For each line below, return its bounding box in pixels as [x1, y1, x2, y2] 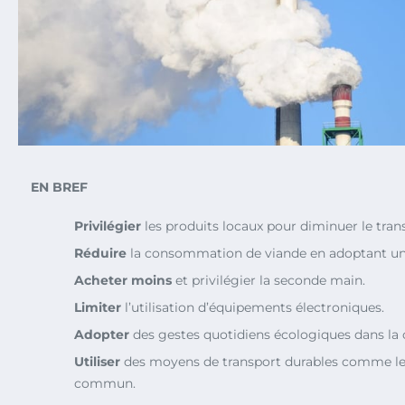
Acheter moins [74, 271, 172, 288]
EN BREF [31, 178, 88, 195]
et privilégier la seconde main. [172, 271, 365, 288]
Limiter [74, 298, 121, 316]
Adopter [74, 325, 129, 343]
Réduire [74, 244, 127, 261]
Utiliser [74, 353, 120, 370]
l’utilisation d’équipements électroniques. [121, 298, 384, 316]
